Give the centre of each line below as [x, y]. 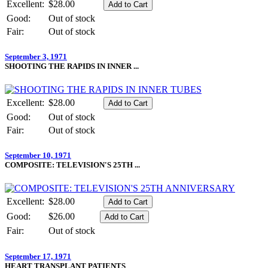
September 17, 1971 [38, 256]
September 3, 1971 [36, 56]
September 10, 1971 [38, 156]
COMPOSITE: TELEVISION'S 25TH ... [72, 165]
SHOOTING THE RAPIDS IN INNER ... [72, 66]
